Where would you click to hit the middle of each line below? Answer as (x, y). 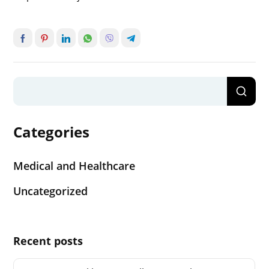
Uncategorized (51, 191)
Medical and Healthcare (74, 165)
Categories (52, 131)
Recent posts (48, 240)
